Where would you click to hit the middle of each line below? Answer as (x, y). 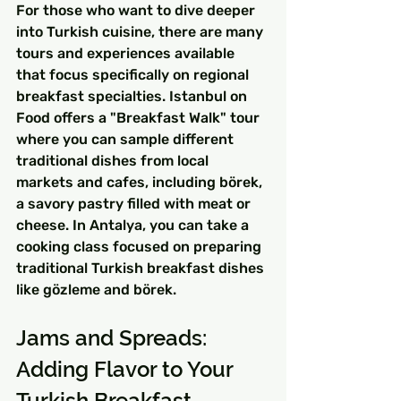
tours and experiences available (127, 53)
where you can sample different (127, 139)
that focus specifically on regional (134, 74)
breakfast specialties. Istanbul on (133, 96)
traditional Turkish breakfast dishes (142, 268)
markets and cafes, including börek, (141, 182)
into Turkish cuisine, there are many (141, 31)
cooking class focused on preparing (141, 246)
